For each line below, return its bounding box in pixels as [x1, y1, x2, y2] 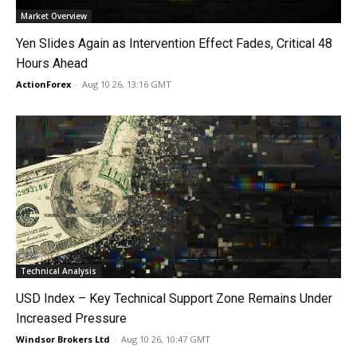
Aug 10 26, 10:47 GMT [121, 332, 210, 345]
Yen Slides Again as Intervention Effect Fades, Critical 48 [16, 35, 332, 51]
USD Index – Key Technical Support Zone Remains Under [16, 290, 332, 306]
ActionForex [16, 77, 71, 90]
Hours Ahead [16, 55, 88, 71]
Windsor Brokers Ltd [16, 332, 110, 345]
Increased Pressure [16, 310, 127, 326]
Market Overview [21, 10, 87, 22]
